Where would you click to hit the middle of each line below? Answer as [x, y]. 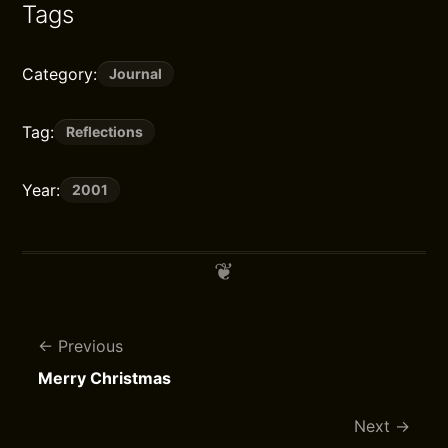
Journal [136, 73]
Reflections [105, 131]
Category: [60, 74]
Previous [91, 346]
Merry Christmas [105, 378]
